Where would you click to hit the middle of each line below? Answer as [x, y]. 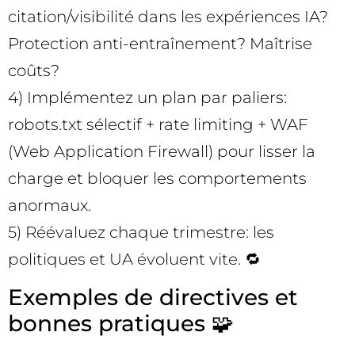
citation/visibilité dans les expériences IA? [168, 17]
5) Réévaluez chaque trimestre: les [141, 233]
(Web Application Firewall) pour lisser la [162, 152]
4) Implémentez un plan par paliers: [147, 98]
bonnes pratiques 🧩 [121, 323]
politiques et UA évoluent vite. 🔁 [134, 260]
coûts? [34, 71]
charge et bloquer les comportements [157, 179]
